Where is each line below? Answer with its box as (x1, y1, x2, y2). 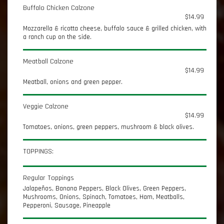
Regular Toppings (23, 173, 74, 182)
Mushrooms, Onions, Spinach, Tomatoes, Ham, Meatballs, (23, 192, 184, 201)
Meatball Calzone (23, 57, 73, 66)
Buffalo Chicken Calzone (23, 3, 94, 12)
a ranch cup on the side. (23, 32, 91, 41)
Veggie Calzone (23, 102, 68, 111)
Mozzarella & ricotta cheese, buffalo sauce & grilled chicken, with (23, 24, 206, 33)
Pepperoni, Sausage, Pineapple (23, 201, 110, 210)
